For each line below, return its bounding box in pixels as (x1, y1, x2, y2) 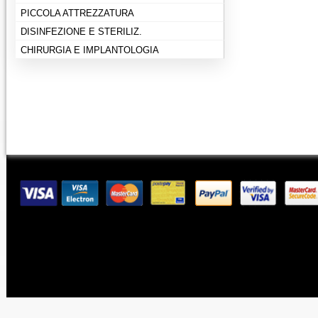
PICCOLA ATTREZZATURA (21, 8, 134, 18)
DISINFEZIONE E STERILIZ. (21, 26, 142, 37)
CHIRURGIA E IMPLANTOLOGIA (21, 45, 159, 55)
